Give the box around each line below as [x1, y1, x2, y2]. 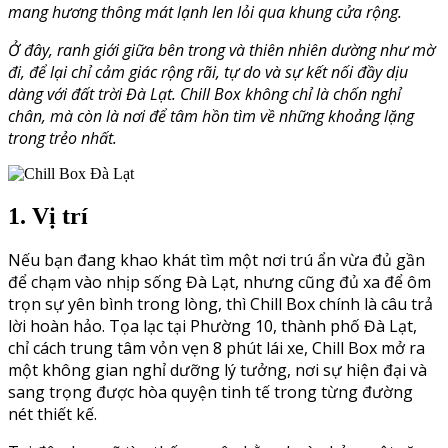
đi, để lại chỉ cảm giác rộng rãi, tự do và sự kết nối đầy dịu [8, 60, 408, 83]
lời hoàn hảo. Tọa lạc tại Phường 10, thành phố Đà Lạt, [8, 315, 417, 338]
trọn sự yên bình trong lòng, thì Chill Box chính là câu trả [8, 293, 433, 316]
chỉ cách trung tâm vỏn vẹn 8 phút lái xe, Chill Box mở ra [8, 337, 425, 360]
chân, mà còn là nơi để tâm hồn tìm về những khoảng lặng [8, 104, 414, 127]
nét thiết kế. [8, 403, 97, 426]
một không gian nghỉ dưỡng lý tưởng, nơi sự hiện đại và [8, 359, 427, 382]
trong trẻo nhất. [8, 126, 117, 149]
